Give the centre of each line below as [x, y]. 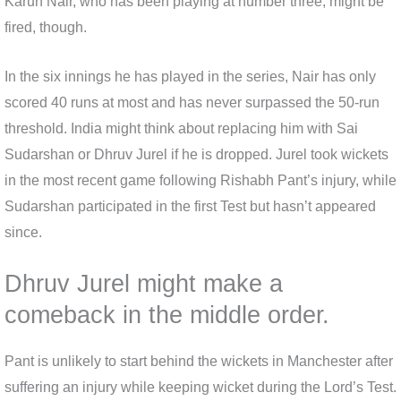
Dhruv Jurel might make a [144, 284]
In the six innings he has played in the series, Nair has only [190, 76]
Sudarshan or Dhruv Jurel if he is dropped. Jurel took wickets [196, 154]
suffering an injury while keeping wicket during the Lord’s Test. [200, 388]
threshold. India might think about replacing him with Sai [181, 128]
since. [23, 232]
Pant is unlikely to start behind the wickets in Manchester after [199, 362]
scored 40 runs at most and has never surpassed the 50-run [192, 102]
